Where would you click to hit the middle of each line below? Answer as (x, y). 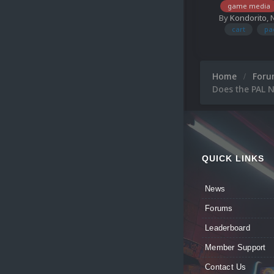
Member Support (235, 247)
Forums (219, 208)
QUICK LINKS (233, 158)
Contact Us (226, 267)
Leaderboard (228, 228)
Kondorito (248, 18)
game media (249, 6)
